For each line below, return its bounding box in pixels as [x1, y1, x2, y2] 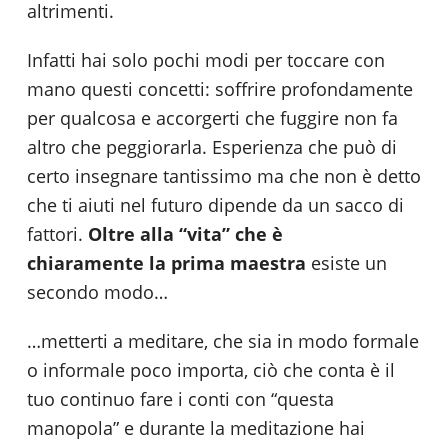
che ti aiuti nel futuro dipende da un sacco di [27, 192, 404, 217]
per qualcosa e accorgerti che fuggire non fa [27, 105, 398, 130]
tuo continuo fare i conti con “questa [27, 386, 334, 411]
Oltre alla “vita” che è [88, 221, 283, 246]
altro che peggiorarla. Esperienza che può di [27, 134, 397, 159]
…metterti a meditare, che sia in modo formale [27, 328, 419, 353]
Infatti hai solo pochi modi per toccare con [27, 47, 385, 72]
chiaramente [27, 250, 149, 275]
